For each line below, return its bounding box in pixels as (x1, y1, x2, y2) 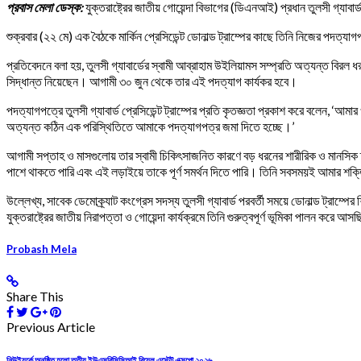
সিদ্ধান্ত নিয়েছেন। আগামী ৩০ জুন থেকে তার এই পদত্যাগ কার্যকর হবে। (6, 73, 297, 89)
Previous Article (6, 319, 95, 335)
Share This (6, 288, 64, 305)
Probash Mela (6, 243, 77, 256)
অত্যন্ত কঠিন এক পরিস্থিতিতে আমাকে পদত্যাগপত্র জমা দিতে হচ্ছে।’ (6, 118, 294, 134)
